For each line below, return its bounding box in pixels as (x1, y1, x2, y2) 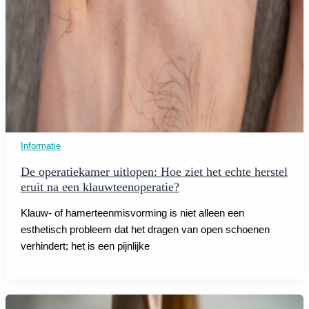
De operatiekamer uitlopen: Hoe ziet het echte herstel (20, 165, 288, 179)
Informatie (20, 140, 61, 151)
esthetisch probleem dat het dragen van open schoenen (20, 223, 270, 235)
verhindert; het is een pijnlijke (20, 240, 150, 252)
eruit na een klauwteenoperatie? (20, 180, 179, 195)
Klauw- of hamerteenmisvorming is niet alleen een (20, 207, 244, 219)
